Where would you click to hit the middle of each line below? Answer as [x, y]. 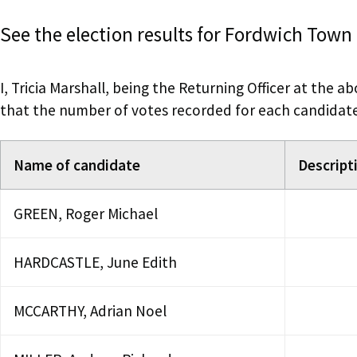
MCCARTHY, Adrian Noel [90, 310]
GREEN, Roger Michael [86, 213]
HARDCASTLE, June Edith [95, 262]
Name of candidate [77, 165]
